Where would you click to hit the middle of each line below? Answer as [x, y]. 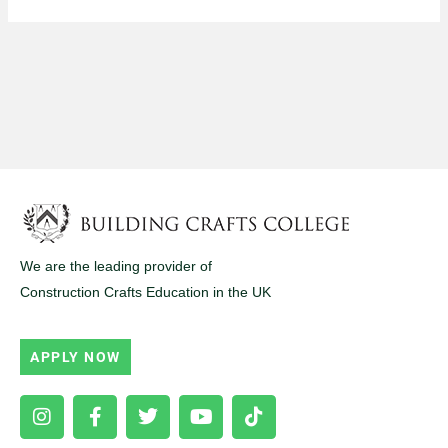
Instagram [85, 384]
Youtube [235, 384]
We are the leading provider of [116, 265]
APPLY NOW [75, 357]
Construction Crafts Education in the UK [145, 291]
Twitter [176, 384]
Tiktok [278, 384]
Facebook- [140, 384]
